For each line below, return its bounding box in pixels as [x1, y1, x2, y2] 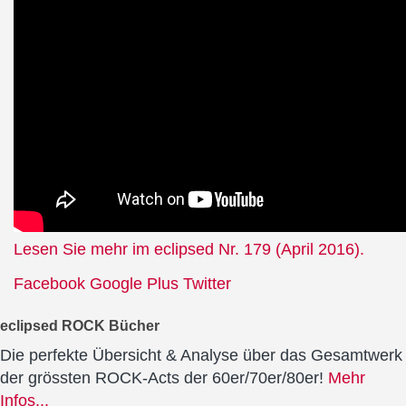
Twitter [183, 274, 231, 293]
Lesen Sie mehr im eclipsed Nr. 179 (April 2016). [14, 240, 364, 258]
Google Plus [90, 274, 179, 293]
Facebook [14, 274, 85, 293]
